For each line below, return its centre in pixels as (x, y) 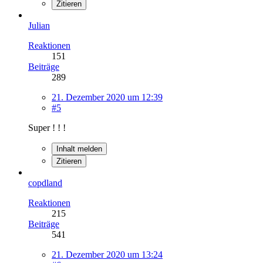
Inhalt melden (79, 149)
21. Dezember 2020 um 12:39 (107, 97)
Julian (39, 25)
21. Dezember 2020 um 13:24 (107, 254)
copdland (45, 183)
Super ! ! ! (47, 127)
